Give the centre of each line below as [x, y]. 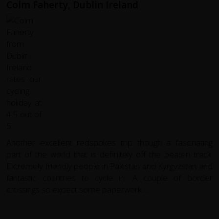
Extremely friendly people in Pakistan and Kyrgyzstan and [109, 166]
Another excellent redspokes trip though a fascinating [109, 143]
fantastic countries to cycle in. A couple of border [109, 178]
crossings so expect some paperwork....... [79, 190]
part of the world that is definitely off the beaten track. [109, 154]
